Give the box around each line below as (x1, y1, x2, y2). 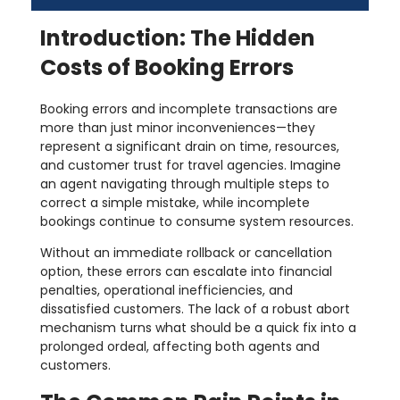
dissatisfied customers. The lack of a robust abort (40, 300, 350, 319)
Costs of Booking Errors (40, 53, 294, 83)
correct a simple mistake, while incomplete (40, 194, 310, 212)
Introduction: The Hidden (40, 23, 315, 54)
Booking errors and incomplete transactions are (40, 100, 337, 119)
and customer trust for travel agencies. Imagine (40, 156, 341, 175)
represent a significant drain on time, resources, (40, 137, 339, 156)
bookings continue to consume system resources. (40, 212, 354, 231)
